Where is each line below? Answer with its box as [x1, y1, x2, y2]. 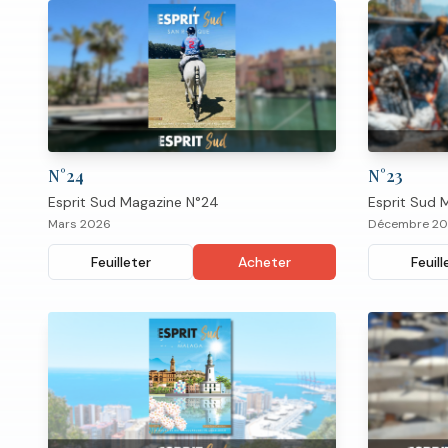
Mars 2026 [48, 215, 111, 232]
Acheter [238, 252, 291, 271]
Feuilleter [90, 252, 151, 271]
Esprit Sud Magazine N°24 [48, 192, 219, 211]
